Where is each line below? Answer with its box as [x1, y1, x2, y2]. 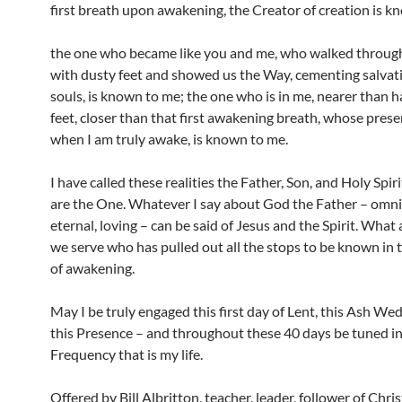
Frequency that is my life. [50, 345, 203, 363]
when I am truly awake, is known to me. [50, 130, 288, 147]
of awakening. [50, 259, 135, 276]
